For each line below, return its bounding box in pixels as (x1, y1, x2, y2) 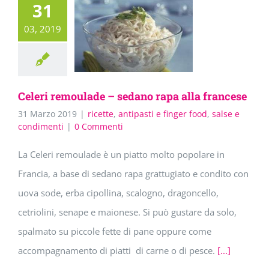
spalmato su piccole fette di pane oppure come (18, 225, 211, 238)
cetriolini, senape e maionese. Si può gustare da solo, (18, 206, 237, 219)
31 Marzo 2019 (18, 108, 77, 120)
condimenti (18, 121, 64, 133)
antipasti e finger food (118, 108, 207, 120)
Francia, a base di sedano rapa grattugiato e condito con (18, 168, 249, 180)
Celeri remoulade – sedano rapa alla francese (18, 89, 247, 104)
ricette (88, 108, 113, 120)
